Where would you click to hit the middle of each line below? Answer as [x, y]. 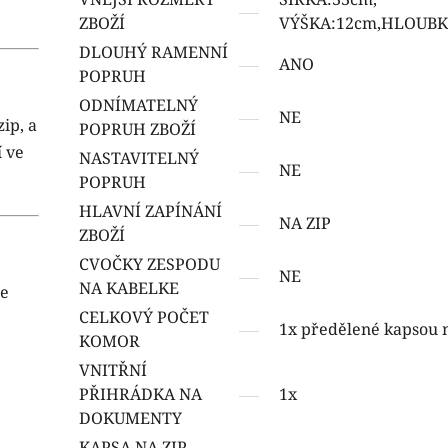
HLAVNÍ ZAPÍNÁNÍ [151, 210]
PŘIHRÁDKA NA [141, 393]
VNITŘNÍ [113, 369]
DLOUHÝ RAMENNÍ [154, 51]
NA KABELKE [129, 287]
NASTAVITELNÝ [139, 157]
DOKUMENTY [131, 417]
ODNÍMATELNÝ [139, 104]
